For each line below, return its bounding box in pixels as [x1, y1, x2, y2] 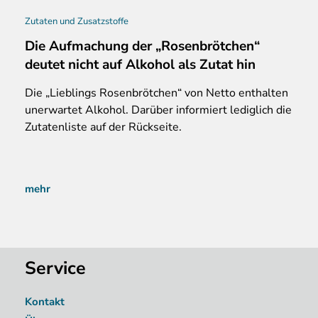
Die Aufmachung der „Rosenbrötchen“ [25, 36, 260, 55]
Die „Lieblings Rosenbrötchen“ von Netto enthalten [25, 84, 288, 101]
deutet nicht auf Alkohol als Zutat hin [25, 55, 256, 74]
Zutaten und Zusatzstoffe [25, 14, 128, 28]
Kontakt [25, 295, 65, 309]
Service [25, 256, 86, 280]
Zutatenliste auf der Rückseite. [25, 119, 182, 135]
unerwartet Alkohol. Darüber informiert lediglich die [25, 102, 292, 118]
